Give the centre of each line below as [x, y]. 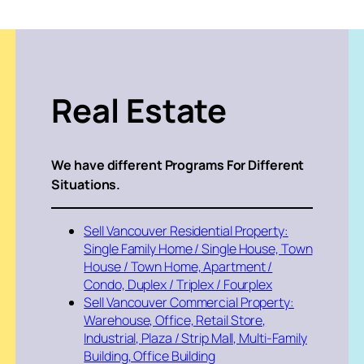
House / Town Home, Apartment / [178, 267]
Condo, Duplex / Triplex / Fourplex [178, 285]
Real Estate [139, 110]
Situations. [86, 185]
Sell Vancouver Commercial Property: [189, 303]
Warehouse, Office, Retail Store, [175, 321]
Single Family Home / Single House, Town [198, 249]
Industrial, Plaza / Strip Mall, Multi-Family [195, 338]
